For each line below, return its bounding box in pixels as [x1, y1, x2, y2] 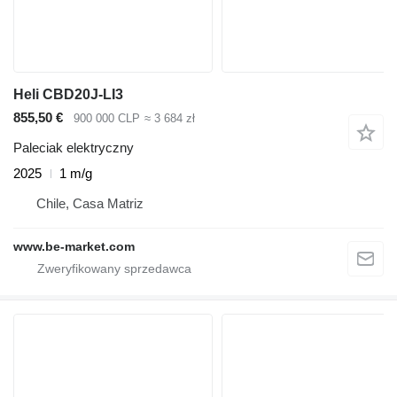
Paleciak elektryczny [13, 140, 134, 156]
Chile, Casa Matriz [36, 196, 144, 212]
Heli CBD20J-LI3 [13, 86, 123, 102]
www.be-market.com [13, 239, 135, 254]
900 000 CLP [74, 111, 140, 125]
